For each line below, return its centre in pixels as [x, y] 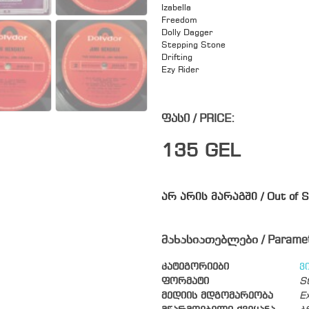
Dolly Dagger [187, 33]
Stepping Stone [193, 45]
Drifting [177, 58]
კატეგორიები [195, 267]
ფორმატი [185, 281]
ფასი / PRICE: [198, 119]
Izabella [176, 8]
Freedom [179, 20]
